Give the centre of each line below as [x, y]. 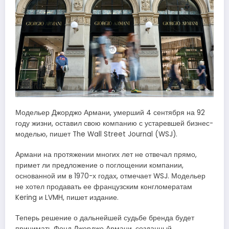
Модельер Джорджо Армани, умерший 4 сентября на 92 [110, 112]
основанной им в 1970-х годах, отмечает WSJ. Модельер [110, 176]
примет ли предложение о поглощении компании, [99, 165]
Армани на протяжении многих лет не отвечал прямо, [106, 154]
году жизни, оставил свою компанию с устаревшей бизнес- [114, 123]
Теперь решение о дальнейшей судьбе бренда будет [105, 218]
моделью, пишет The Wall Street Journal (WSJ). [96, 134]
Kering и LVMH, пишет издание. [67, 197]
